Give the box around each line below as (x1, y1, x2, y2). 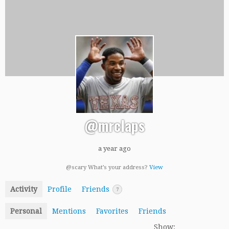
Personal (10, 207, 42, 216)
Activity (10, 185, 37, 193)
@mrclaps (84, 115, 145, 136)
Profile (48, 185, 72, 193)
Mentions (52, 207, 86, 216)
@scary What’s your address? (66, 164, 149, 171)
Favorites (96, 207, 128, 216)
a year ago (98, 144, 131, 152)
